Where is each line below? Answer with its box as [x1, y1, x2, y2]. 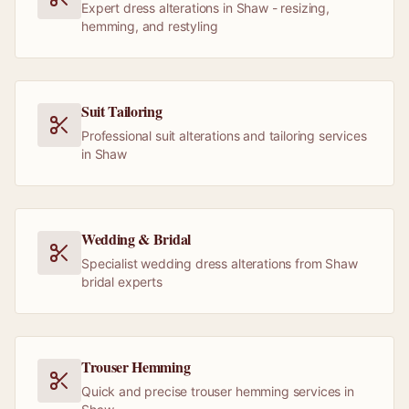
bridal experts [81, 274, 163, 289]
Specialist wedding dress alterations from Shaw [81, 256, 358, 271]
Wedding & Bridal [81, 228, 191, 249]
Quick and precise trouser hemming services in [81, 383, 354, 399]
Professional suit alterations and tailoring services [81, 128, 367, 143]
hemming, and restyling [81, 18, 218, 34]
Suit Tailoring [81, 100, 163, 121]
